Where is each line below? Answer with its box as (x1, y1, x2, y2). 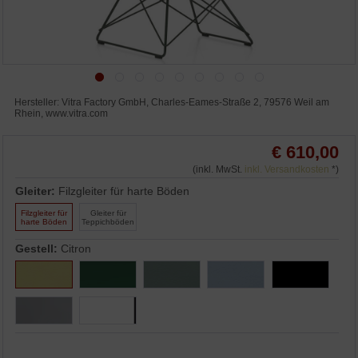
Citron (61, 242, 92, 256)
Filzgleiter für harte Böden (58, 185, 190, 198)
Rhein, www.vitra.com (14, 108, 109, 120)
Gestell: (15, 242, 62, 256)
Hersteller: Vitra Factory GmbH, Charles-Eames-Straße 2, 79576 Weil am (14, 97, 330, 109)
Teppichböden (82, 217, 135, 226)
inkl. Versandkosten (244, 164, 329, 176)
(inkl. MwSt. (192, 164, 245, 176)
